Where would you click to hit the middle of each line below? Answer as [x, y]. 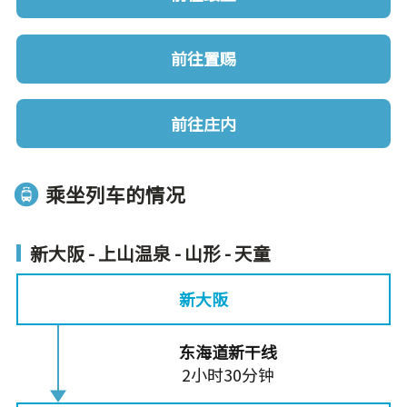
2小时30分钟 [228, 375]
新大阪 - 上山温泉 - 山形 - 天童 [150, 253]
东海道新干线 [228, 352]
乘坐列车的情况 [116, 194]
